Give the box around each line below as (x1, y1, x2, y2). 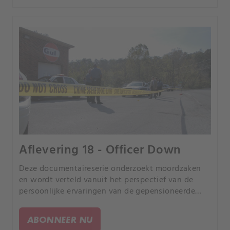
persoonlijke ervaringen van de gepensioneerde (19, 185, 195, 199)
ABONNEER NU (27, 214, 93, 225)
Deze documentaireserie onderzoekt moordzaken (19, 162, 201, 176)
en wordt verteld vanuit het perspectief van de (19, 174, 194, 187)
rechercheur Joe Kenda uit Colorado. (19, 196, 154, 210)
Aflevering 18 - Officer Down (19, 141, 181, 161)
